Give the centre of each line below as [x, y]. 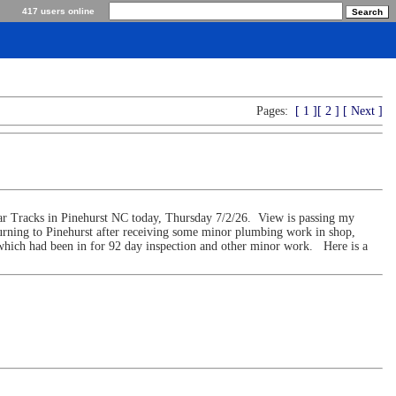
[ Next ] [363, 111]
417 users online [58, 11]
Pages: [272, 111]
